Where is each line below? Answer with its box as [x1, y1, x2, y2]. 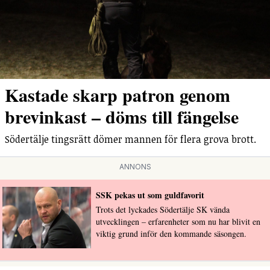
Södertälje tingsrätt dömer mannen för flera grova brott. [5, 132, 256, 146]
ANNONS [119, 162, 151, 171]
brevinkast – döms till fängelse [5, 102, 239, 130]
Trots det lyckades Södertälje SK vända [95, 203, 230, 215]
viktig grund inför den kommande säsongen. [95, 227, 246, 239]
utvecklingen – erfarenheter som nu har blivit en [95, 215, 260, 227]
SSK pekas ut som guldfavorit [95, 188, 204, 201]
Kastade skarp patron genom [5, 81, 230, 108]
